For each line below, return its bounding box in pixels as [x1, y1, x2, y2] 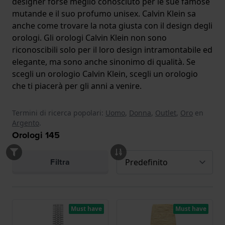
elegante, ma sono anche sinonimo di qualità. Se [12, 56, 195, 68]
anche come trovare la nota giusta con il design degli [12, 20, 212, 32]
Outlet [155, 108, 176, 118]
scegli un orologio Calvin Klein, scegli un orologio [12, 68, 198, 80]
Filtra [50, 156, 70, 168]
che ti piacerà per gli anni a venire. [12, 80, 142, 92]
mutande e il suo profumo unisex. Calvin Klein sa [12, 8, 196, 20]
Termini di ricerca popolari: [12, 108, 103, 118]
